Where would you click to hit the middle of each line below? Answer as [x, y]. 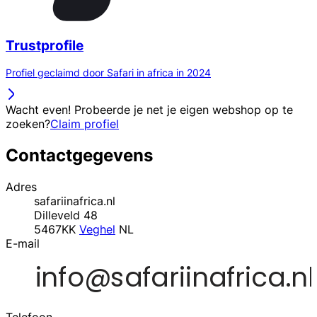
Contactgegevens [79, 156]
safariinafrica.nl [75, 201]
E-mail [23, 244]
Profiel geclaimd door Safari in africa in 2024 [108, 73]
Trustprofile [45, 45]
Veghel [97, 230]
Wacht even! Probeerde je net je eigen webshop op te [149, 110]
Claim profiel [85, 124]
